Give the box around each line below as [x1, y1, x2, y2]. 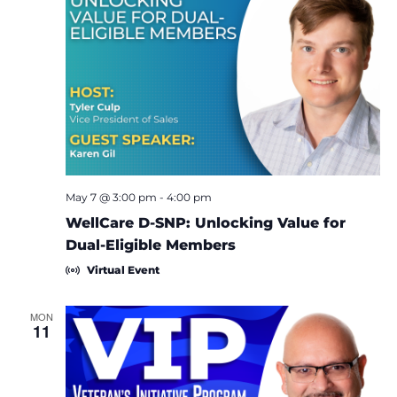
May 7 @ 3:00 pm [65, 191, 157, 205]
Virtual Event [86, 263, 160, 277]
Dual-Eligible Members [65, 237, 236, 254]
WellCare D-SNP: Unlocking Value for [65, 214, 346, 232]
